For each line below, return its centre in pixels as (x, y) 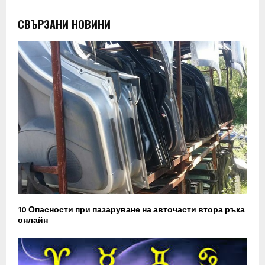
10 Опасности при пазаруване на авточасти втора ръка (131, 209)
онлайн (33, 220)
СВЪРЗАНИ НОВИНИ (64, 24)
